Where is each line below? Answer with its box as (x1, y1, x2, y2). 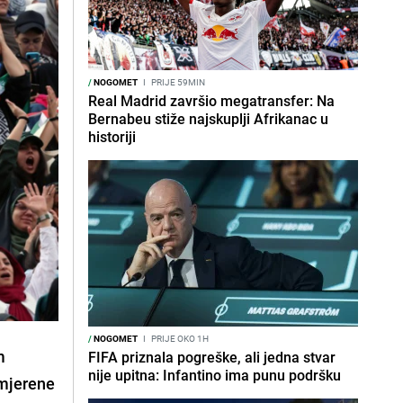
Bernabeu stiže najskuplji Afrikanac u (88, 109, 328, 129)
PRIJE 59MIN (149, 76, 205, 88)
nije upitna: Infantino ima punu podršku (88, 365, 341, 385)
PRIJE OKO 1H (149, 332, 209, 345)
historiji (88, 127, 136, 147)
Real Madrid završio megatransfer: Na (88, 91, 335, 111)
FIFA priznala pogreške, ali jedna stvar (88, 347, 336, 367)
